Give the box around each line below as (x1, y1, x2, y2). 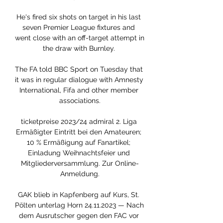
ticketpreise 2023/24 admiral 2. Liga (20, 117, 137, 126)
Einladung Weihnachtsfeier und (27, 149, 130, 157)
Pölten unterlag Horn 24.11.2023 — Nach (15, 201, 144, 210)
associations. (59, 97, 101, 105)
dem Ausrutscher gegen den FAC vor (18, 212, 139, 220)
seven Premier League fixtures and (22, 23, 135, 32)
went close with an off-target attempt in (15, 34, 144, 42)
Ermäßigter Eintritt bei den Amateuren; (16, 128, 141, 136)
